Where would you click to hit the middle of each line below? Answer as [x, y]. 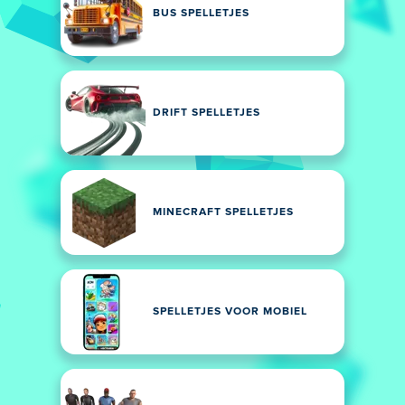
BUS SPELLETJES [201, 14]
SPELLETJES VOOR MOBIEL [230, 312]
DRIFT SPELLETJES [207, 113]
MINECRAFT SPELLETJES [223, 212]
